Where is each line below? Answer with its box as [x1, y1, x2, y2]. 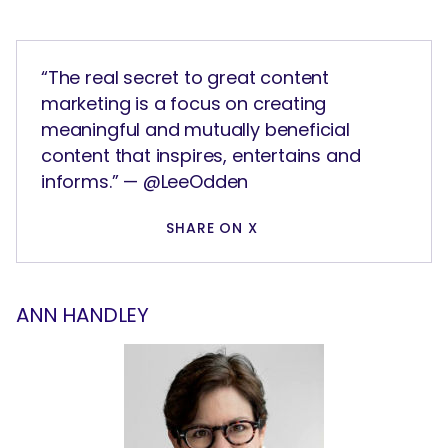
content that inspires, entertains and [41, 143, 361, 169]
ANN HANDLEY [16, 301, 149, 330]
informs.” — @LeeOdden [41, 169, 249, 195]
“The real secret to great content [41, 65, 330, 91]
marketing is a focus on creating [41, 91, 327, 117]
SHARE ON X [165, 218, 259, 239]
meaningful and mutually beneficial [41, 117, 350, 143]
